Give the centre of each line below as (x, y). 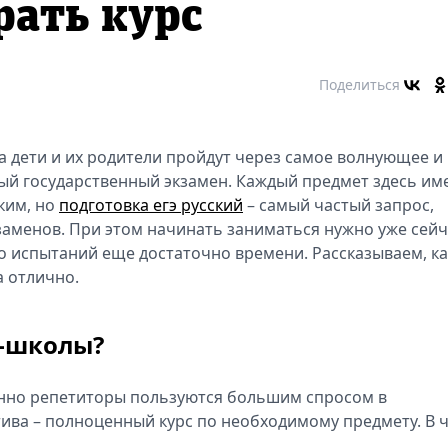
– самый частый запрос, (338, 204)
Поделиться (359, 84)
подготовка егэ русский (151, 204)
